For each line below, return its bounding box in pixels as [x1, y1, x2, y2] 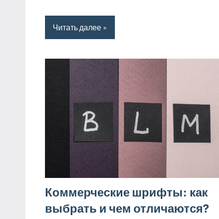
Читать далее [53, 22, 101, 32]
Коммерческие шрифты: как [45, 184, 208, 199]
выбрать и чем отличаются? [45, 200, 209, 215]
